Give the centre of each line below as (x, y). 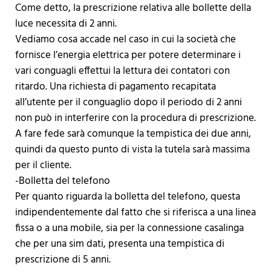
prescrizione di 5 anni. (63, 260)
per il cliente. (43, 166)
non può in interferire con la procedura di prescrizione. (135, 119)
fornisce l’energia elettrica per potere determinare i (128, 56)
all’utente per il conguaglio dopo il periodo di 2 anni (128, 103)
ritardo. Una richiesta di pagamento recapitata (115, 87)
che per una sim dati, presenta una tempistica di (119, 244)
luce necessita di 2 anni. (66, 24)
